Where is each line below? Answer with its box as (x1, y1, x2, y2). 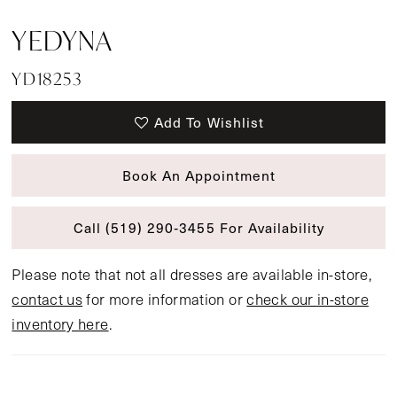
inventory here (12, 313, 109, 334)
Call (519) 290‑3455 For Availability (73, 218, 325, 237)
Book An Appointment (121, 165, 276, 184)
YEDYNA (12, 22, 113, 58)
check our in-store (246, 288, 369, 309)
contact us (12, 288, 83, 309)
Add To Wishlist (154, 113, 264, 132)
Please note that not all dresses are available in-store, (12, 263, 373, 284)
